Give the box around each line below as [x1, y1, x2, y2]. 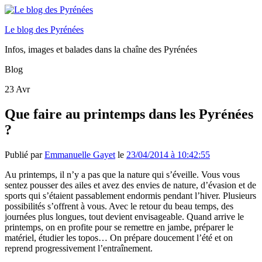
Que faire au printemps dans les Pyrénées [5, 106, 253, 122]
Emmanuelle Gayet [44, 149, 115, 160]
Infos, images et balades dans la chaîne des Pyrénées [5, 44, 197, 54]
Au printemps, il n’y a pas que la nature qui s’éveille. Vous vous [5, 169, 240, 180]
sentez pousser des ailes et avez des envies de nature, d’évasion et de [5, 180, 256, 190]
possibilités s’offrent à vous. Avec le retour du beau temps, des [5, 201, 233, 211]
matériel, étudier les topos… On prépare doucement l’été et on [5, 232, 233, 243]
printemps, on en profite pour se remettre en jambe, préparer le [5, 222, 233, 232]
